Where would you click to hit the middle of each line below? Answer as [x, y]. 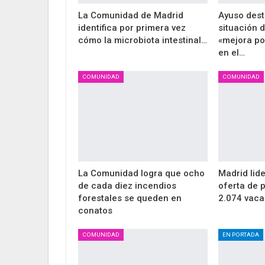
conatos [95, 211]
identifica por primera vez [132, 28]
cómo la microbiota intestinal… [143, 40]
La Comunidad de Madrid [131, 15]
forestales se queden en [130, 198]
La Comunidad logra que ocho [141, 174]
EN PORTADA [241, 235]
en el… [232, 52]
